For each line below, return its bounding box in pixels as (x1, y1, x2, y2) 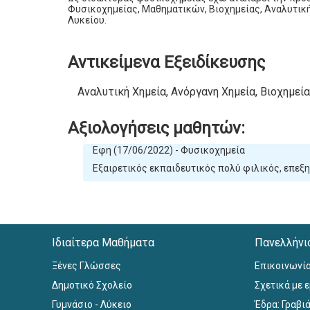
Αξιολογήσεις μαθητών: (68, 118, 246, 138)
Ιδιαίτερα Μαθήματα (52, 235, 155, 249)
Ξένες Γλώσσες (52, 259, 122, 271)
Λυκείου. (68, 15, 107, 26)
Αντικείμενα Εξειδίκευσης (68, 53, 266, 73)
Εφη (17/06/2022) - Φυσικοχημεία (92, 145, 245, 156)
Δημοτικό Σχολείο (52, 279, 133, 291)
